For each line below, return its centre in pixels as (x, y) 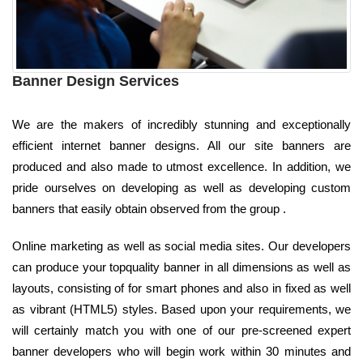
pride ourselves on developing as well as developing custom (181, 187)
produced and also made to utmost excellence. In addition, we (181, 166)
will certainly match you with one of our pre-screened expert (181, 330)
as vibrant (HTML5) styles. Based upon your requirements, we (181, 309)
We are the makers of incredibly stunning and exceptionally (181, 124)
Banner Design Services (96, 81)
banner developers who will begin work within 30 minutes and (181, 351)
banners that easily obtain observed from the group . (149, 208)
